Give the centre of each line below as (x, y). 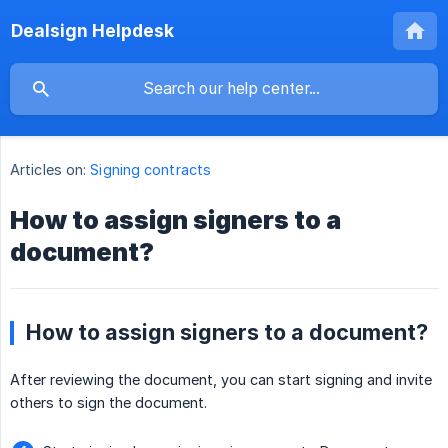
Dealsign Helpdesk (92, 30)
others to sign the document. (108, 403)
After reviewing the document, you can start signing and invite (221, 380)
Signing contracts (151, 170)
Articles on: (48, 170)
